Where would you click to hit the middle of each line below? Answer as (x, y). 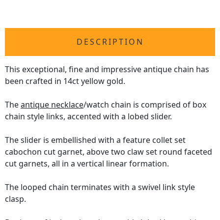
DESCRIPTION (110, 42)
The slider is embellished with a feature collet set (95, 140)
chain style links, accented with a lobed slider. (88, 117)
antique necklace (52, 105)
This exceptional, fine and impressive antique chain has (107, 69)
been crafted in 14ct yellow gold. (65, 81)
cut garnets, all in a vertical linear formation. (87, 164)
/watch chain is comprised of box (145, 105)
